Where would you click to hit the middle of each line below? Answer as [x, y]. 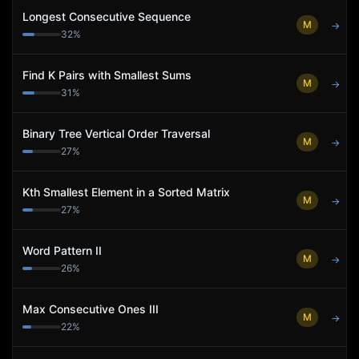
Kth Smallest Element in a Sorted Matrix [126, 192]
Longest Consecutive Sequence [107, 16]
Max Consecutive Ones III [91, 309]
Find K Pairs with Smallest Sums [107, 75]
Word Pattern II [62, 250]
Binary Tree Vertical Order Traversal [116, 133]
